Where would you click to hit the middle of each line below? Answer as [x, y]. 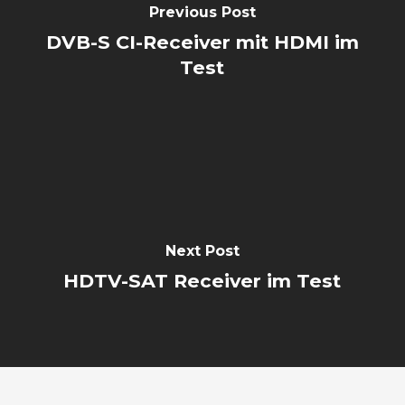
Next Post [202, 251]
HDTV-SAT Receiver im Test [202, 281]
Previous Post [202, 13]
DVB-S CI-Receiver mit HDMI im [202, 42]
